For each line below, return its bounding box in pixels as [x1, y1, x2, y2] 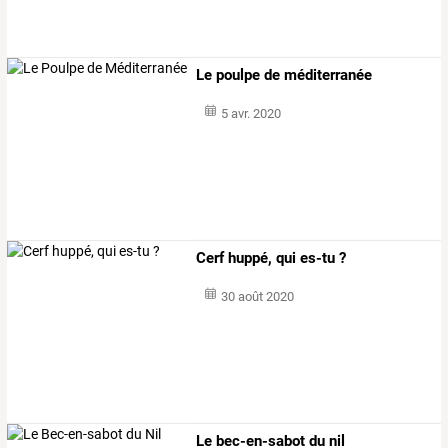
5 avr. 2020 [220, 105, 281, 121]
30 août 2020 [220, 289, 294, 305]
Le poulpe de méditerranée [196, 65, 373, 84]
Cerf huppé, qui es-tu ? [196, 249, 347, 268]
